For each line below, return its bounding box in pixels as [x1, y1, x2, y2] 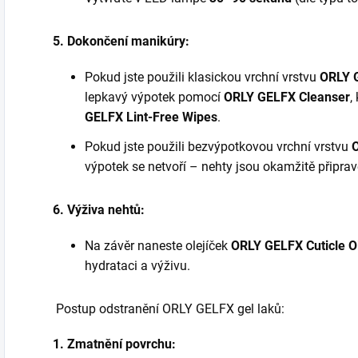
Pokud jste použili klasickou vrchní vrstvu [85, 70, 320, 85]
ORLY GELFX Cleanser [224, 89, 350, 105]
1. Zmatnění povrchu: [53, 336, 176, 352]
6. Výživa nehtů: [53, 202, 145, 217]
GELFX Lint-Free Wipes [85, 109, 217, 125]
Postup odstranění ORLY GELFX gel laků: [56, 301, 284, 316]
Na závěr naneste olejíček [85, 238, 231, 253]
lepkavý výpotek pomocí [85, 89, 224, 105]
